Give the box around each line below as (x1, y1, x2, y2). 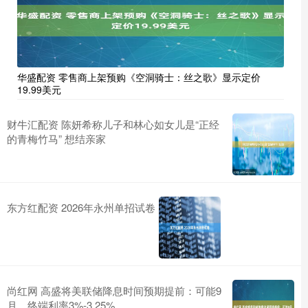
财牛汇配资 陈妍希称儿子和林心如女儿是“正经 (7, 116, 219, 131)
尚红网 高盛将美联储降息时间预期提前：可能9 (7, 283, 221, 298)
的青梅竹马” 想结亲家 (7, 131, 106, 146)
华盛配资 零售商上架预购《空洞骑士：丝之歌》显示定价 (17, 69, 261, 84)
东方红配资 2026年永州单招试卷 (7, 199, 155, 214)
